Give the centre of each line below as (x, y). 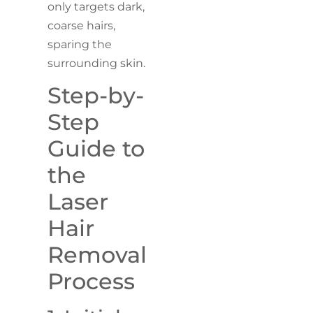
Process (92, 282)
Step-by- (96, 96)
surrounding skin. (97, 63)
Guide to (96, 149)
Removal (97, 255)
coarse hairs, (82, 25)
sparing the (80, 44)
